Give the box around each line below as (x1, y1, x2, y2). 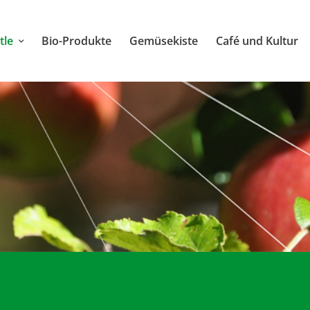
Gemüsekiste (129, 33, 198, 48)
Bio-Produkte (41, 33, 111, 48)
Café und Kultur (215, 33, 298, 48)
